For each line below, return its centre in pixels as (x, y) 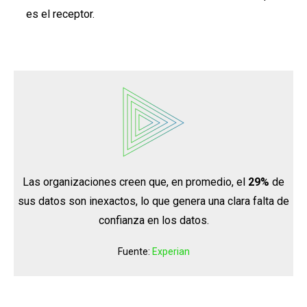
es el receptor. (60, 14)
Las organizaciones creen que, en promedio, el (135, 182)
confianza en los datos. (153, 220)
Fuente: (135, 251)
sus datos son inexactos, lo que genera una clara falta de (153, 201)
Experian (171, 251)
